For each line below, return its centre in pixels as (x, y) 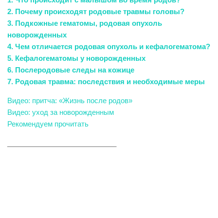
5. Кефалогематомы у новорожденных (76, 58)
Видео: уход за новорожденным (61, 112)
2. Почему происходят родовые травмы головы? (96, 11)
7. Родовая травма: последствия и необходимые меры (106, 82)
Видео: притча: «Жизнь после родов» (70, 100)
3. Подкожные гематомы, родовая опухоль (85, 23)
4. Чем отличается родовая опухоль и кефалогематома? (109, 46)
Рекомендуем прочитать (48, 124)
